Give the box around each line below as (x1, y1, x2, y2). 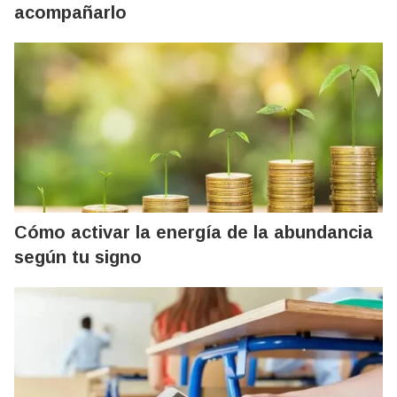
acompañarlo (14, 2, 127, 22)
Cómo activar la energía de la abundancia (14, 222, 373, 242)
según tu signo (14, 246, 142, 267)
